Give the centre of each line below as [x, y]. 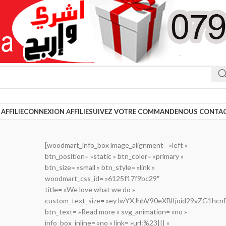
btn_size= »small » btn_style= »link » [100, 167]
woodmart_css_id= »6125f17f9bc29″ [102, 178]
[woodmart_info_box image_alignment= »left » [116, 145]
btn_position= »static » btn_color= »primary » [114, 156]
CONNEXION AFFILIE [56, 111]
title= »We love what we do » [90, 189]
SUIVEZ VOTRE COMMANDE [133, 111]
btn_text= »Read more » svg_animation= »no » [116, 212]
